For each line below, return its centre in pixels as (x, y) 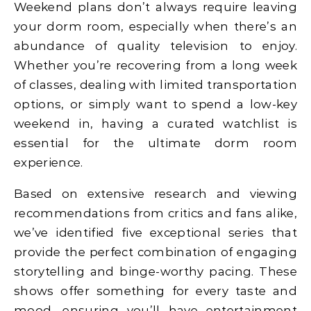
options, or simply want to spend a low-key (155, 104)
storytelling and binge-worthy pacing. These (155, 271)
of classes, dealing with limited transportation (155, 84)
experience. (49, 162)
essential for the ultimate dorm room (155, 143)
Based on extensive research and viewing (155, 193)
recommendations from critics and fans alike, (155, 213)
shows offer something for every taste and (155, 291)
